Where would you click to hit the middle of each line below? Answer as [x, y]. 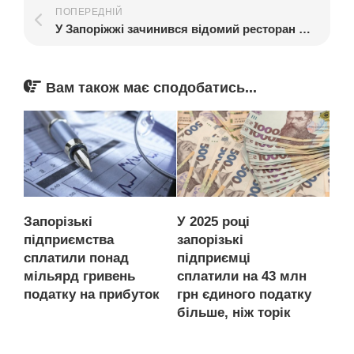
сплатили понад [76, 258]
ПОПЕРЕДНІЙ [89, 12]
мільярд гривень [79, 276]
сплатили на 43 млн [242, 276]
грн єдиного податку [244, 294]
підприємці [214, 258]
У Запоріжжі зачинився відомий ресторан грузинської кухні [305, 29]
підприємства [69, 239]
